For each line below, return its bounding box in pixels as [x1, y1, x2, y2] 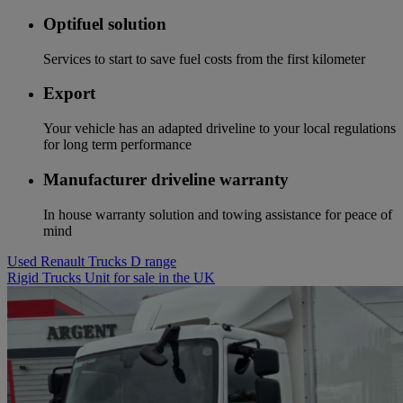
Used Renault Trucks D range [7, 253, 176, 269]
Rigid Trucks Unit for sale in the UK [7, 269, 215, 285]
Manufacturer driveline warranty [43, 169, 289, 189]
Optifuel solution [43, 14, 166, 34]
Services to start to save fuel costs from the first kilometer [43, 50, 365, 67]
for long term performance [43, 137, 192, 153]
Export [43, 84, 95, 103]
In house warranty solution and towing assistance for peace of [43, 206, 392, 222]
